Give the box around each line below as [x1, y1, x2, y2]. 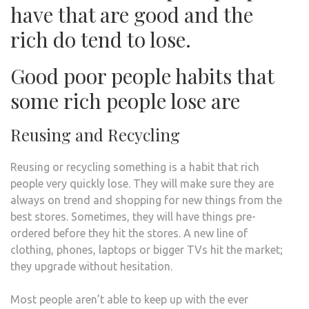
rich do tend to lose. [10, 25, 191, 53]
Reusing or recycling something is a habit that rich [10, 160, 259, 173]
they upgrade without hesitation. [10, 259, 172, 272]
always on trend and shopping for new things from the [10, 193, 282, 206]
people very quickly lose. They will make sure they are [10, 177, 274, 190]
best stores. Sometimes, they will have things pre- [10, 210, 256, 223]
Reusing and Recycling [10, 123, 180, 146]
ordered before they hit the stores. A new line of [10, 226, 248, 239]
